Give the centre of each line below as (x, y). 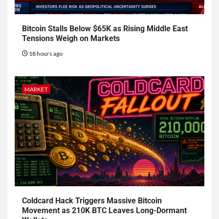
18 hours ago (45, 54)
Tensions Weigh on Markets (71, 39)
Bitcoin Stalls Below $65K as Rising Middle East (105, 29)
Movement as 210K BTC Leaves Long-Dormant (104, 211)
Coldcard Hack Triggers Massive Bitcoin (92, 201)
